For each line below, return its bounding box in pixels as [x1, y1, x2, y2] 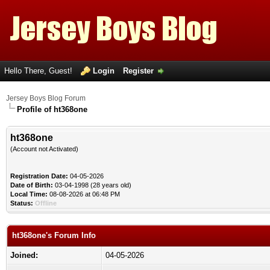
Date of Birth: [10, 181, 53, 189]
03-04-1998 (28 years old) [53, 181, 131, 189]
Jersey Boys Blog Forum [6, 94, 86, 102]
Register [123, 66, 154, 75]
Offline [35, 199, 57, 207]
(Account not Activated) [10, 145, 78, 152]
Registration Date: [10, 172, 68, 180]
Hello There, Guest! [4, 66, 75, 75]
